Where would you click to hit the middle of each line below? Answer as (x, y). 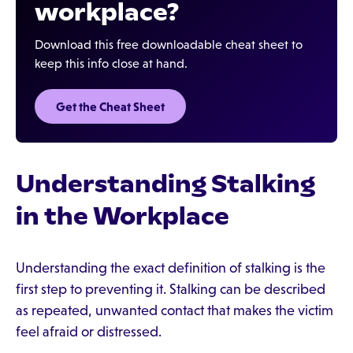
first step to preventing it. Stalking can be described (171, 289)
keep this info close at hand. (111, 63)
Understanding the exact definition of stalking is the (171, 268)
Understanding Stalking (165, 184)
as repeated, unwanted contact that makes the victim (175, 310)
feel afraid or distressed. (89, 332)
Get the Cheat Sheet (110, 106)
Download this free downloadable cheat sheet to (169, 45)
